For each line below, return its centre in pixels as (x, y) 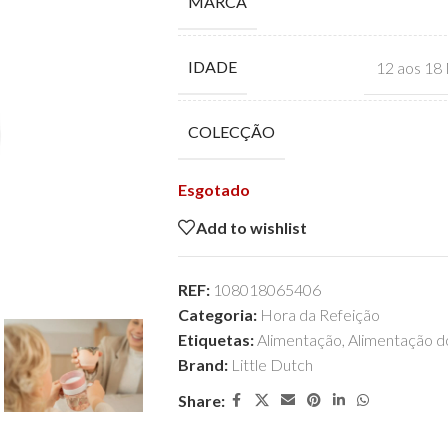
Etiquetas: (215, 339)
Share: (201, 400)
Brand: (204, 364)
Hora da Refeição (319, 314)
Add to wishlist (251, 227)
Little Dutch (271, 364)
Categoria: (217, 314)
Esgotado (213, 189)
